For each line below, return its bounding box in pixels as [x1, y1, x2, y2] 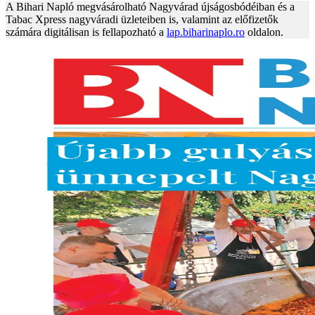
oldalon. [245, 26, 283, 39]
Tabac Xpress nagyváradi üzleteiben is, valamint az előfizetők [6, 13, 278, 26]
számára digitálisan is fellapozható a [6, 26, 167, 39]
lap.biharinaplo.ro [167, 26, 245, 39]
